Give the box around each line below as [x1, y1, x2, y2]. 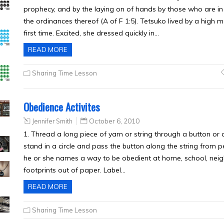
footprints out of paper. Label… [23, 165, 125, 174]
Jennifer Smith [32, 117, 72, 125]
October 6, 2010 [89, 117, 139, 125]
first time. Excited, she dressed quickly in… [23, 28, 159, 37]
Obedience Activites [23, 99, 100, 114]
